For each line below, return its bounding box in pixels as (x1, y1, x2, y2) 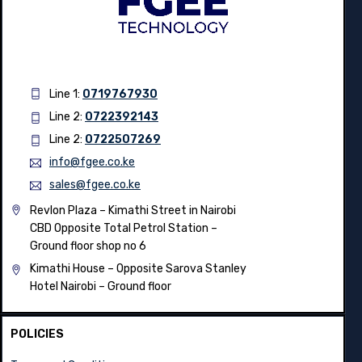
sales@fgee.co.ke (49, 178, 141, 192)
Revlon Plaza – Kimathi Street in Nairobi (30, 204, 236, 218)
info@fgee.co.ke (49, 155, 135, 170)
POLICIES (11, 327, 64, 342)
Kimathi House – (30, 262, 116, 276)
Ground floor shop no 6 (30, 239, 146, 254)
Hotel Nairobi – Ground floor (30, 280, 171, 294)
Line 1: (49, 87, 82, 102)
